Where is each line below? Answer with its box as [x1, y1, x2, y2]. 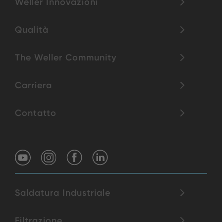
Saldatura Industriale [15, 187, 111, 199]
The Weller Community [15, 52, 116, 63]
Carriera [15, 80, 52, 91]
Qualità [15, 24, 49, 36]
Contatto [15, 108, 56, 119]
